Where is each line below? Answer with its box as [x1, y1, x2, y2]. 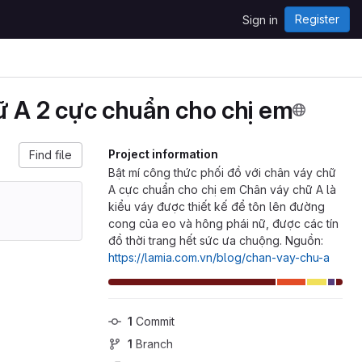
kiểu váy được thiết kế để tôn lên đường [108, 200, 325, 213]
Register [295, 12, 339, 26]
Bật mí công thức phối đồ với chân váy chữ [108, 166, 336, 179]
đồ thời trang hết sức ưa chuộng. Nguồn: [108, 234, 323, 247]
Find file [29, 148, 72, 162]
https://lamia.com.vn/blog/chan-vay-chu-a [108, 250, 330, 264]
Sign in [242, 13, 278, 27]
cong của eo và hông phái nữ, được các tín [108, 217, 339, 230]
